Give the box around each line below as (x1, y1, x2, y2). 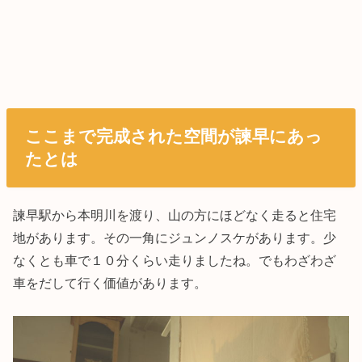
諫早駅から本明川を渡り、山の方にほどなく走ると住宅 (13, 208, 337, 223)
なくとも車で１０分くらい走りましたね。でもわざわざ (13, 253, 337, 268)
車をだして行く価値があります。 (13, 276, 208, 291)
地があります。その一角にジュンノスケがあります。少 (13, 230, 337, 246)
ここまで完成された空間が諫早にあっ (24, 127, 322, 145)
